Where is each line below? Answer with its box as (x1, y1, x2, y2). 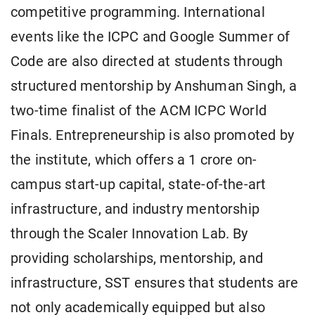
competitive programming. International (11, 4, 265, 21)
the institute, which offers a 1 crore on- (11, 152, 257, 169)
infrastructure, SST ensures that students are (11, 275, 299, 292)
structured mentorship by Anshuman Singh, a (11, 78, 297, 95)
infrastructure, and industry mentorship (11, 201, 260, 218)
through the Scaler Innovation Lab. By (11, 226, 248, 243)
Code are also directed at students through (11, 53, 283, 70)
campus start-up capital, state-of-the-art (11, 176, 266, 193)
